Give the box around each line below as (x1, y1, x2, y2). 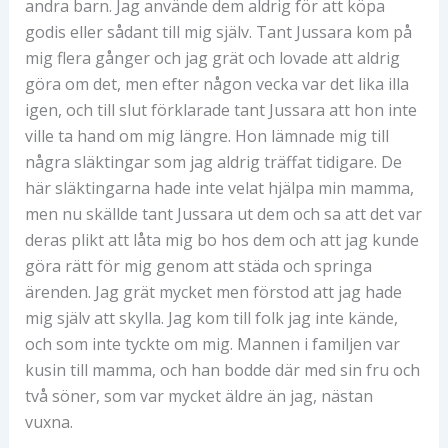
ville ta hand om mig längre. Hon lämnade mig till (24, 124, 389, 147)
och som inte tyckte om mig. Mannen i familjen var (24, 332, 400, 355)
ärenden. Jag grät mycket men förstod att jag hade (24, 280, 402, 303)
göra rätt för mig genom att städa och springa (24, 254, 372, 277)
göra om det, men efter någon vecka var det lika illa (24, 72, 409, 95)
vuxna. (24, 410, 73, 433)
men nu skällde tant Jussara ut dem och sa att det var (24, 202, 422, 225)
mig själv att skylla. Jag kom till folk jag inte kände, (24, 306, 398, 329)
